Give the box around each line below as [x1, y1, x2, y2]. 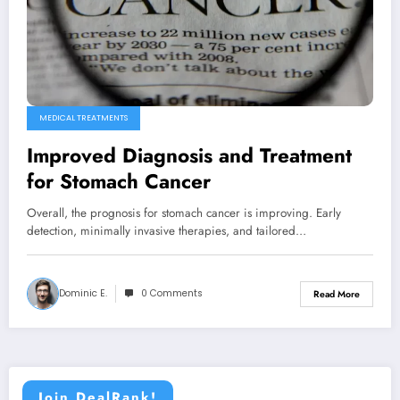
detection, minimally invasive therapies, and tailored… [27, 222, 306, 240]
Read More [313, 287, 360, 301]
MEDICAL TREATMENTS [39, 112, 128, 124]
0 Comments [141, 287, 203, 301]
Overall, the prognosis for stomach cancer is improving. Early [27, 204, 341, 222]
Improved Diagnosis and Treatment [27, 141, 352, 171]
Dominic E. [59, 287, 107, 301]
